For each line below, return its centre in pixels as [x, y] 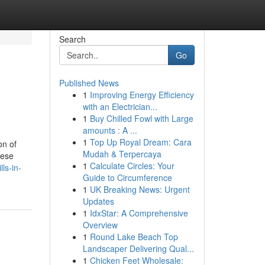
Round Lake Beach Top [134, 237]
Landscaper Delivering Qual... [138, 248]
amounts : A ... [110, 130]
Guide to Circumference [127, 177]
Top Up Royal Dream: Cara [140, 142]
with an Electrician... [120, 106]
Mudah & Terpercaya [122, 154]
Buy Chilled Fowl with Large [141, 118]
